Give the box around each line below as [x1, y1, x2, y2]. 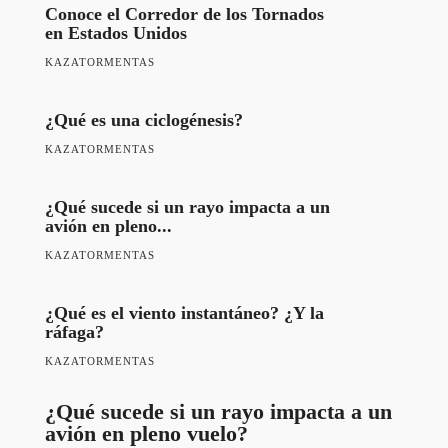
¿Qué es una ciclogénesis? [45, 109, 243, 130]
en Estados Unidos [45, 22, 187, 43]
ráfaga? [45, 321, 104, 342]
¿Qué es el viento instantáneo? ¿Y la [45, 302, 324, 323]
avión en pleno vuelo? [45, 420, 248, 446]
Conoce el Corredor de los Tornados [45, 3, 324, 24]
